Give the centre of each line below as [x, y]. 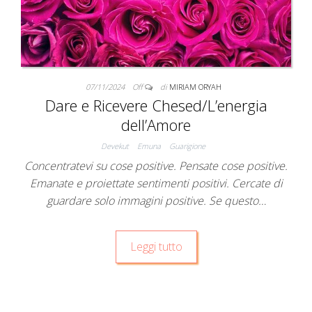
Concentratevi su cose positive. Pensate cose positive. [156, 166]
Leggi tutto [156, 247]
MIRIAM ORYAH [195, 87]
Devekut [115, 146]
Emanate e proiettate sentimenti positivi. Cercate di [156, 184]
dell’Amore [156, 125]
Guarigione [187, 146]
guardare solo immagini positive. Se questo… [156, 201]
